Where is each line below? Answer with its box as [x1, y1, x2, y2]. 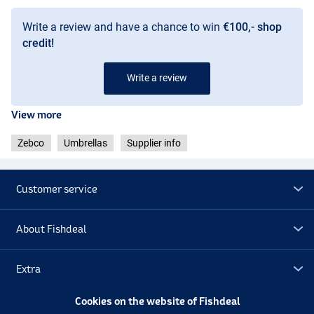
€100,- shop [223, 20, 282, 34]
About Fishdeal [16, 222, 87, 235]
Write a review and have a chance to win [22, 20, 223, 34]
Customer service [16, 182, 98, 195]
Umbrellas [64, 137, 107, 149]
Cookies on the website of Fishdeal [74, 294, 240, 307]
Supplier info [126, 137, 181, 149]
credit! [22, 36, 54, 50]
